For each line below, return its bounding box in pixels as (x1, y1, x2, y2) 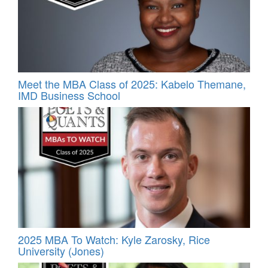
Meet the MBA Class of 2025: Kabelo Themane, (18, 75, 246, 92)
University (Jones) (18, 242, 104, 258)
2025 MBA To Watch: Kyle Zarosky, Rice (18, 231, 210, 247)
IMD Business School (18, 87, 120, 103)
